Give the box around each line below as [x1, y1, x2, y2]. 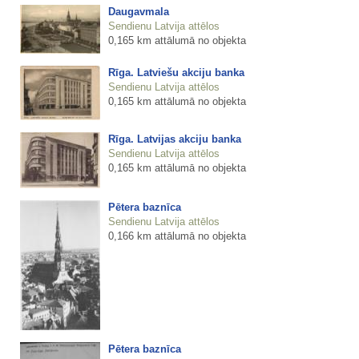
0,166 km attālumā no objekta [107, 229, 246, 242]
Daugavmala [107, 5, 169, 18]
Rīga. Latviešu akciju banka [107, 66, 244, 79]
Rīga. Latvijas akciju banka [107, 132, 241, 145]
